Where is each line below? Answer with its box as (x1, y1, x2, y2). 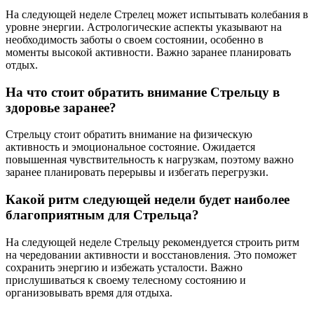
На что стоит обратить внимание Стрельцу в (6, 84, 280, 100)
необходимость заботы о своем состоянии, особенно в (6, 34, 264, 46)
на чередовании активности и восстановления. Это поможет (6, 248, 296, 261)
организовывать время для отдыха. (6, 286, 172, 299)
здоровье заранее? (6, 100, 116, 115)
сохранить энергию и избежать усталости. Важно (6, 261, 243, 273)
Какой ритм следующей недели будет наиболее (6, 192, 289, 207)
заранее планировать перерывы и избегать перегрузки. (6, 166, 268, 179)
